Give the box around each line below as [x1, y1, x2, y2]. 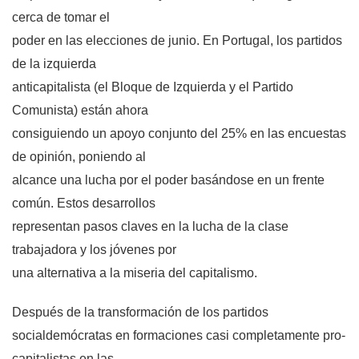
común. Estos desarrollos [12, 196, 155, 211]
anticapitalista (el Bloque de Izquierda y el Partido [12, 80, 293, 95]
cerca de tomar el [12, 10, 110, 25]
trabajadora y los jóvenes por [12, 243, 176, 257]
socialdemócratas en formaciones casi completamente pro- [12, 329, 345, 343]
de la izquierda [12, 57, 96, 71]
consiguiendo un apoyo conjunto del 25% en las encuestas [12, 127, 346, 141]
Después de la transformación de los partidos [12, 305, 268, 320]
